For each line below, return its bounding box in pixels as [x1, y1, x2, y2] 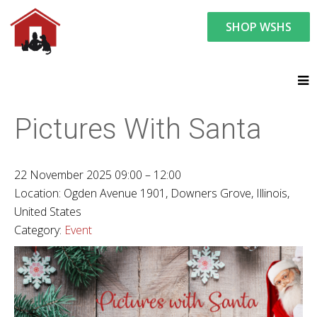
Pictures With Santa [14, 113, 262, 146]
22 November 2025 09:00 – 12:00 [14, 167, 181, 183]
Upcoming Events [175, 52, 261, 67]
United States [14, 204, 81, 219]
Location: [14, 185, 64, 201]
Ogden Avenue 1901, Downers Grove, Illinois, [64, 185, 289, 201]
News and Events [74, 52, 161, 67]
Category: [14, 222, 62, 238]
